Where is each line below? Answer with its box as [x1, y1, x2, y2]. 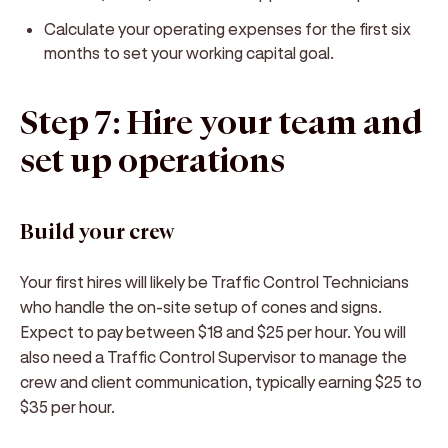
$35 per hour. [20, 397, 115, 416]
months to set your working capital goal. [44, 43, 334, 62]
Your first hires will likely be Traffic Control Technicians [20, 272, 409, 291]
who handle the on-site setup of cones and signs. [20, 297, 382, 316]
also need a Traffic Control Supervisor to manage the [20, 347, 407, 366]
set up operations [20, 140, 285, 184]
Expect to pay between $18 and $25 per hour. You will [20, 322, 406, 341]
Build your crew [20, 219, 175, 246]
